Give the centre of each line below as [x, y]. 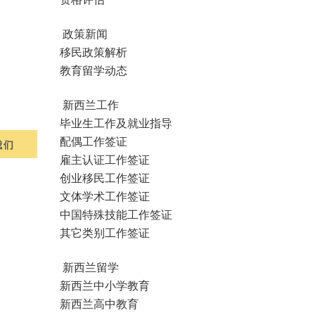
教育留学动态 [94, 70]
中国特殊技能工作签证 [116, 214]
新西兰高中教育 [99, 303]
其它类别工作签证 [105, 232]
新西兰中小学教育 [105, 285]
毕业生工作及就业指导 [116, 122]
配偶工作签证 [94, 141]
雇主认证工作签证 [105, 159]
